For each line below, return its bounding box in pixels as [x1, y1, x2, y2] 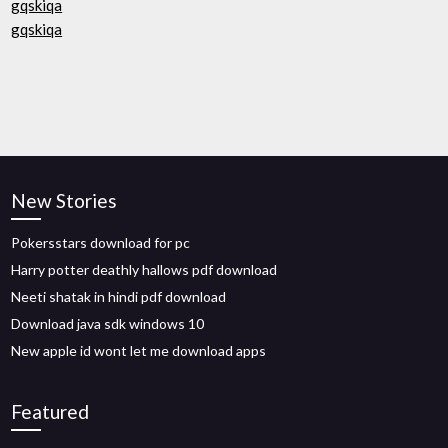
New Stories [11, 189, 118, 212]
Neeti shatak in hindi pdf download [11, 288, 227, 305]
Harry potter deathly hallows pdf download [11, 261, 278, 278]
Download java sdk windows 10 [11, 315, 205, 332]
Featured [11, 400, 90, 423]
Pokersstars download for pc [11, 234, 191, 251]
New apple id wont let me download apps [11, 342, 267, 359]
